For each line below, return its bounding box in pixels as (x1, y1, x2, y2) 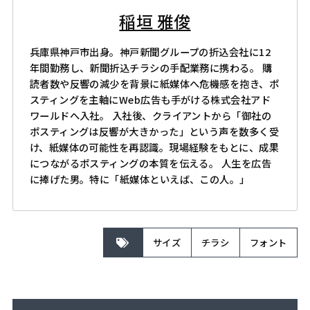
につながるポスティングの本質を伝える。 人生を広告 (29, 156, 271, 171)
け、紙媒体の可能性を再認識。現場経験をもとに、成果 (29, 140, 279, 155)
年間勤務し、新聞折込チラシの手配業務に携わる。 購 (29, 60, 272, 75)
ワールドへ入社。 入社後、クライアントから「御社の (29, 108, 271, 123)
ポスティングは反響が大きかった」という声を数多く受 (29, 124, 279, 139)
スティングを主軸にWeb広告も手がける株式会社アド (29, 92, 271, 107)
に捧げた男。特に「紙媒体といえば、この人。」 (29, 172, 250, 187)
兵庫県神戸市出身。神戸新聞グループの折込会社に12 (29, 44, 271, 60)
